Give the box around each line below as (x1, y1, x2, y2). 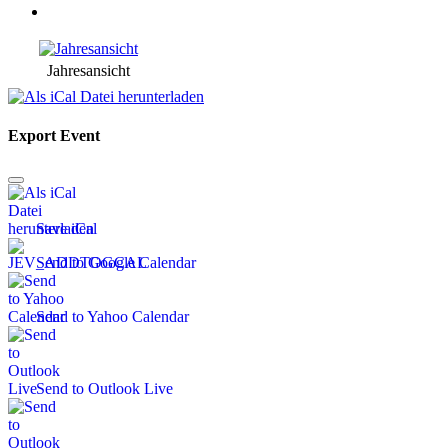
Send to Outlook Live (36, 380, 173, 398)
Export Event (8, 127, 100, 145)
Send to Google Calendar (36, 254, 196, 272)
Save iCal (36, 220, 97, 238)
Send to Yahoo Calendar (36, 308, 189, 326)
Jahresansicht (47, 61, 130, 79)
